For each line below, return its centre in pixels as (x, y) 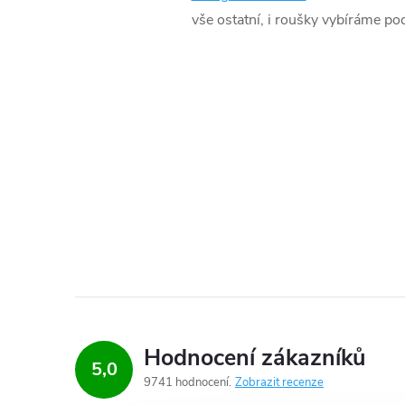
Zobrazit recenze (279, 383)
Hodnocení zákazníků (254, 358)
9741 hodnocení (188, 383)
